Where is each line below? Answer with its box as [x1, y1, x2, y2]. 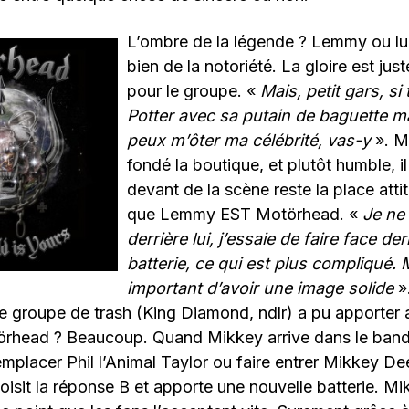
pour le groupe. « [127, 81, 260, 101]
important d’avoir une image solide [127, 278, 393, 299]
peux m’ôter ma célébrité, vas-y [127, 131, 375, 151]
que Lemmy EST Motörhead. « [127, 204, 362, 225]
